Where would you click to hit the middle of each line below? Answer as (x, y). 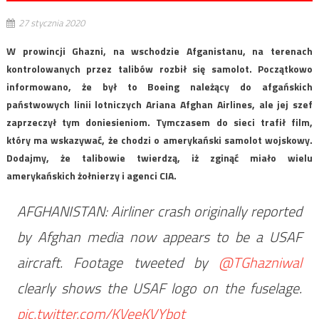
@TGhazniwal (261, 263)
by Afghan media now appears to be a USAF (159, 237)
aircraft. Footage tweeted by (118, 263)
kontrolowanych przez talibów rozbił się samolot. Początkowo (159, 69)
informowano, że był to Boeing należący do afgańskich (159, 87)
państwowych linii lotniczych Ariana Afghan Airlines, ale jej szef (159, 105)
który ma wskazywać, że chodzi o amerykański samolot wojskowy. (159, 140)
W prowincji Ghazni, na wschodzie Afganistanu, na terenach (159, 51)
